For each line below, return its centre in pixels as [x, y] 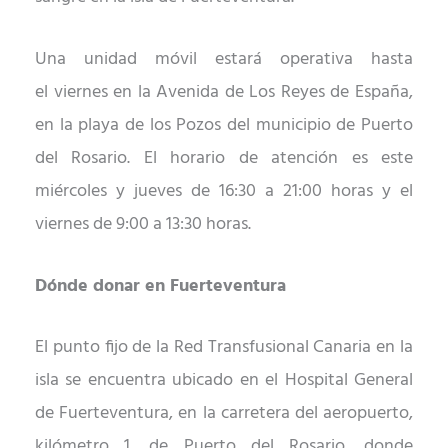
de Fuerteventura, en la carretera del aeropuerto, [224, 414]
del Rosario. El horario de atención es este [224, 158]
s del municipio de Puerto [314, 125]
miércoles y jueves [113, 191]
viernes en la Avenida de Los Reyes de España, [233, 92]
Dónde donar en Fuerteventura [160, 286]
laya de [119, 125]
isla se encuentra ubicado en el [157, 381]
